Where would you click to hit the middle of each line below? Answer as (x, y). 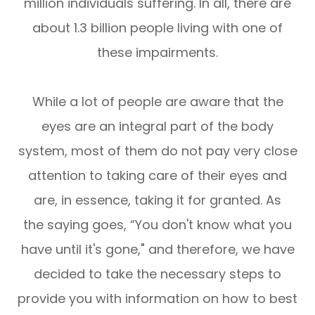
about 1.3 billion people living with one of (157, 27)
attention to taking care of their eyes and (157, 175)
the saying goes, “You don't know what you (157, 224)
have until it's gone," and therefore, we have (157, 249)
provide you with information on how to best (157, 298)
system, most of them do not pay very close (157, 150)
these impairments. (157, 52)
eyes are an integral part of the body (157, 126)
